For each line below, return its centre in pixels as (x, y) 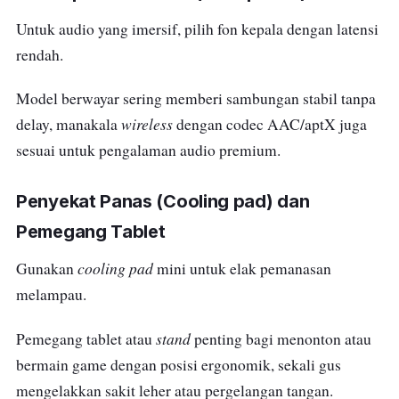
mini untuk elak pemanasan (242, 269)
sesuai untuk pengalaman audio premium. (148, 151)
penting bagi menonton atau (281, 338)
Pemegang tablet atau (86, 338)
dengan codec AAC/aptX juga (270, 125)
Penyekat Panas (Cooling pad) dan (163, 202)
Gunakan (47, 269)
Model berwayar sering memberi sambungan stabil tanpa (196, 99)
